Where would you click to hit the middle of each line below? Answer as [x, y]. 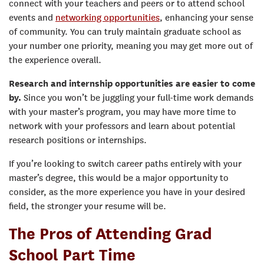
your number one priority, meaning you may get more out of [131, 46]
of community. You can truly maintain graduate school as [125, 32]
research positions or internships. [78, 140]
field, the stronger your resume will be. [88, 206]
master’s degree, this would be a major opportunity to [119, 178]
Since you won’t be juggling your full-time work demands [137, 98]
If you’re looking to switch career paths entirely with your [125, 164]
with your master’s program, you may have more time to [123, 112]
